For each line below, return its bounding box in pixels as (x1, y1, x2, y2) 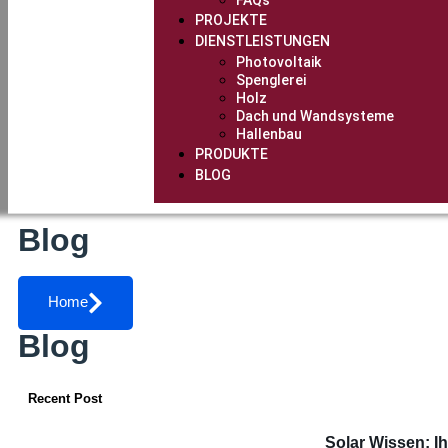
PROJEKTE (194, 12, 267, 29)
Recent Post (28, 391, 102, 407)
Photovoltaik (235, 54, 321, 71)
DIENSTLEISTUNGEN (194, 33, 330, 50)
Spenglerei (235, 72, 306, 89)
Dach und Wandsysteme (235, 108, 394, 125)
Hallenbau (235, 126, 302, 143)
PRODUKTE (194, 146, 268, 163)
